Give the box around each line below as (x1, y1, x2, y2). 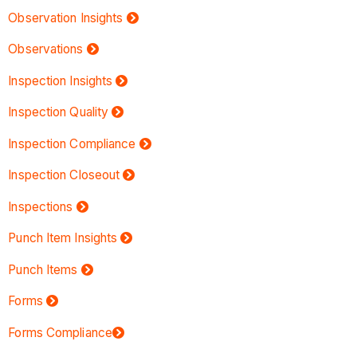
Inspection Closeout (8, 167, 120, 183)
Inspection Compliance (8, 135, 136, 151)
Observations (8, 41, 84, 57)
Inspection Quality (8, 104, 109, 120)
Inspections (8, 198, 73, 214)
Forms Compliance (8, 324, 112, 340)
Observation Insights (8, 10, 124, 25)
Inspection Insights (8, 73, 113, 88)
